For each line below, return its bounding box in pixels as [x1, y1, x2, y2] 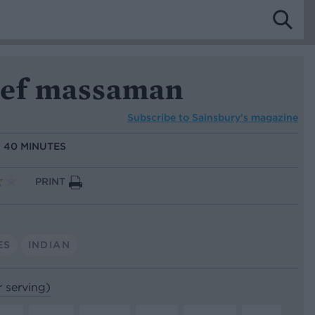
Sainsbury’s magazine [192, 110, 298, 124]
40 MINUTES [4, 140, 66, 153]
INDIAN [27, 238, 70, 251]
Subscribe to [127, 110, 192, 124]
